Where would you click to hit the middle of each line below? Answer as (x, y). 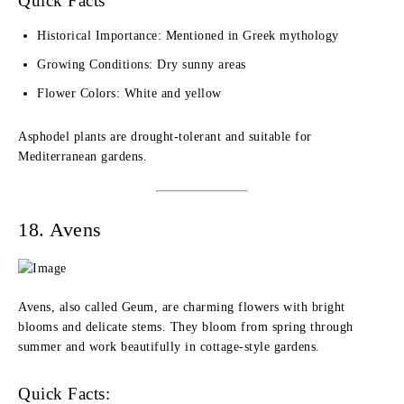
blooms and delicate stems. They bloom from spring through (186, 327)
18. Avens (60, 230)
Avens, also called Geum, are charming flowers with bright (182, 307)
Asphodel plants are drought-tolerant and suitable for (165, 137)
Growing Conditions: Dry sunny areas (142, 64)
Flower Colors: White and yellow (129, 93)
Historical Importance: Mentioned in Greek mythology (188, 36)
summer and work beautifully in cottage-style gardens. (169, 347)
